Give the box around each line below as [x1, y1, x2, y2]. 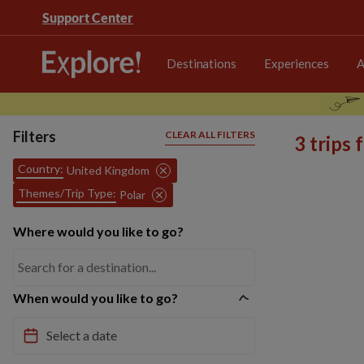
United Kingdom [67, 163, 149, 177]
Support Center [42, 10, 133, 25]
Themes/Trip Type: [18, 186, 116, 200]
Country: [18, 162, 63, 175]
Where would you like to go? [13, 223, 184, 239]
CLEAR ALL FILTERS [165, 128, 255, 141]
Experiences [263, 55, 329, 71]
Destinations [167, 55, 236, 71]
